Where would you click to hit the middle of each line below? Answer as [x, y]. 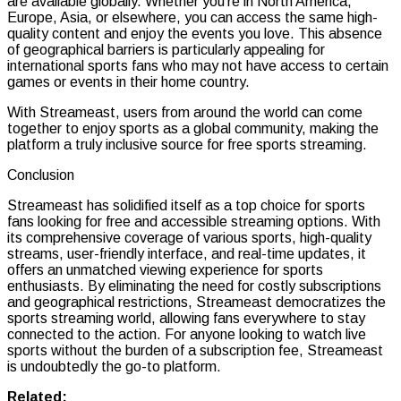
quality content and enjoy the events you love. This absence [195, 33]
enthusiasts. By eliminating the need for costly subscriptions [194, 286]
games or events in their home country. [128, 81]
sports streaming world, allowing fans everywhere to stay [186, 318]
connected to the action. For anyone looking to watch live [187, 334]
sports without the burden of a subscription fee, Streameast [195, 350]
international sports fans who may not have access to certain [198, 65]
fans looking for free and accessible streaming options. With [194, 221]
